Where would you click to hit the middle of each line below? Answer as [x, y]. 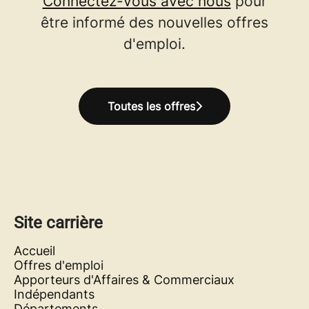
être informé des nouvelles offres [154, 22]
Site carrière [58, 223]
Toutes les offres [151, 106]
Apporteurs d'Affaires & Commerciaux [124, 280]
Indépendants [54, 294]
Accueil [34, 251]
